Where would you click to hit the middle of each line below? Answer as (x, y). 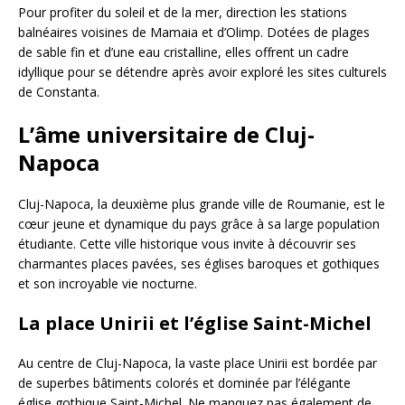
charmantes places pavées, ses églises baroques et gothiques (199, 263)
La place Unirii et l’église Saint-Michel (195, 323)
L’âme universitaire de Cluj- (166, 134)
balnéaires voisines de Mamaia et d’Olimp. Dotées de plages (194, 32)
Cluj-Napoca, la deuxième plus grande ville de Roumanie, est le (202, 203)
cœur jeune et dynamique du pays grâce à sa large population (199, 223)
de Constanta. (59, 91)
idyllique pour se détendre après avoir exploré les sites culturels (202, 71)
